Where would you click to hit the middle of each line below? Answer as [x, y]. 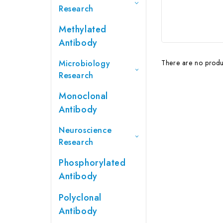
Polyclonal [80, 197]
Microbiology [85, 63]
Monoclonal [83, 96]
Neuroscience [85, 130]
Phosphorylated [92, 163]
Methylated [83, 29]
